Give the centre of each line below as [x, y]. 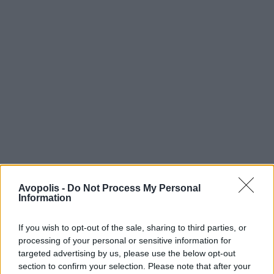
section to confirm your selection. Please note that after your [135, 266]
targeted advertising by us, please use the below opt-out [127, 253]
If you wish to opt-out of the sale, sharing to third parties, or [132, 228]
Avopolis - [43, 188]
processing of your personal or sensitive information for [125, 240]
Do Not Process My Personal [134, 188]
